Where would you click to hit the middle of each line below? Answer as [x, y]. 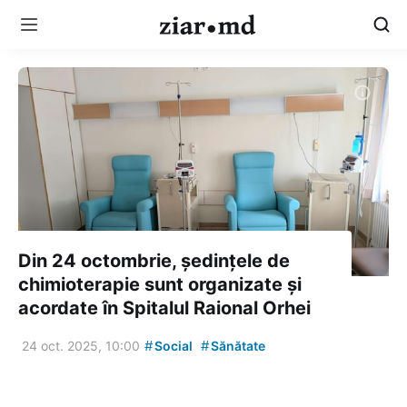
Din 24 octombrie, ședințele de [154, 260]
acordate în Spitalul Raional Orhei [164, 308]
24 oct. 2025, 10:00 [81, 345]
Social [172, 345]
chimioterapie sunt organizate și [160, 284]
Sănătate [237, 345]
